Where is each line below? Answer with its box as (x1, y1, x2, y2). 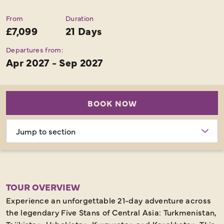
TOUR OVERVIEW (6, 180, 80, 193)
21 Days (65, 24, 102, 37)
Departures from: (6, 44, 63, 54)
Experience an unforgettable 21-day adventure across (6, 194, 211, 205)
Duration (65, 13, 94, 23)
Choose (5, 119, 34, 130)
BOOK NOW (87, 97, 137, 108)
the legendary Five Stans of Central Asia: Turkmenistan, (6, 206, 217, 217)
